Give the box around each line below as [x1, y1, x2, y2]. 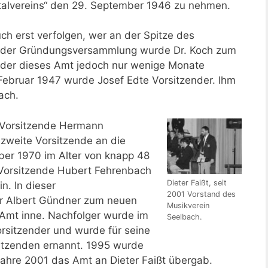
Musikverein [167, 201, 209, 211]
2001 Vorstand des [167, 190, 236, 199]
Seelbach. [167, 212, 202, 222]
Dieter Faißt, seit [167, 178, 227, 188]
